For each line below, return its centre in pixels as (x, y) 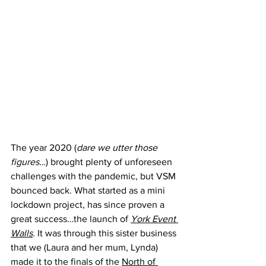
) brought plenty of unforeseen (110, 162)
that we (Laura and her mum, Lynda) (85, 247)
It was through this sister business (108, 233)
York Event (154, 219)
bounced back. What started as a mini (89, 190)
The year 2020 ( (44, 148)
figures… (28, 162)
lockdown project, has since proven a (89, 205)
